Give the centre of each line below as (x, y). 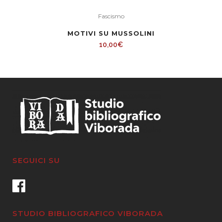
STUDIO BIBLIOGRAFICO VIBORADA (88, 214)
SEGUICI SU (36, 161)
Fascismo (111, 16)
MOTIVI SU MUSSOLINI (111, 33)
